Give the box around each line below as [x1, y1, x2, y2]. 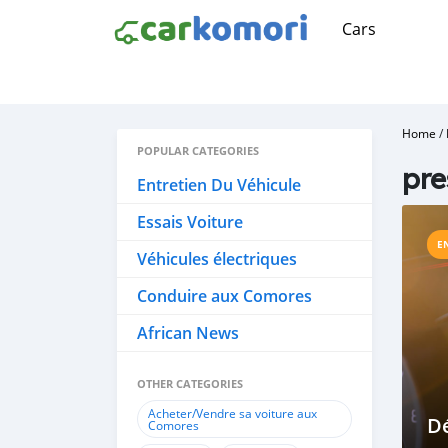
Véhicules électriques [137, 248, 297, 270]
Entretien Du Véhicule [137, 174, 301, 196]
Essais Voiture [137, 211, 243, 233]
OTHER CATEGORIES [137, 376, 243, 391]
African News [137, 322, 239, 344]
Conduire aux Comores [137, 285, 312, 307]
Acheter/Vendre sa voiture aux [148, 405, 317, 421]
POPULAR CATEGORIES [137, 143, 259, 158]
